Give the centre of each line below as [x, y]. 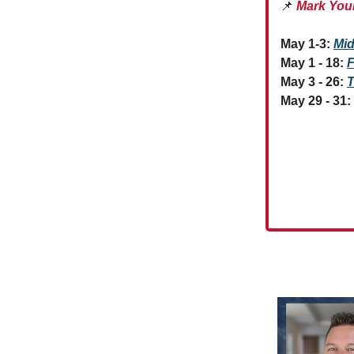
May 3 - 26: [314, 81]
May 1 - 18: [312, 62]
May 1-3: [307, 43]
